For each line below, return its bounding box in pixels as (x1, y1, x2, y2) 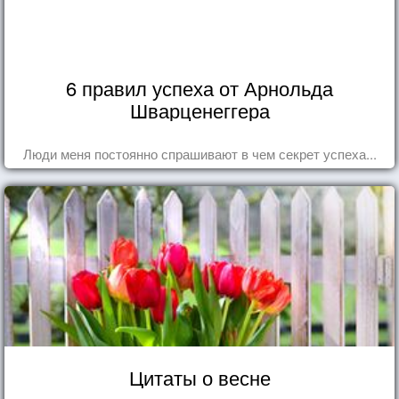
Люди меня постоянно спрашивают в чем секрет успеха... (22, 143, 377, 163)
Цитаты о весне (128, 362, 271, 391)
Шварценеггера (129, 95, 270, 124)
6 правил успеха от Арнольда (66, 73, 333, 102)
